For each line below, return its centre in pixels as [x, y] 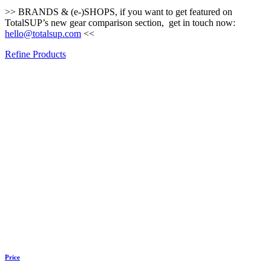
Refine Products [35, 54]
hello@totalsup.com [43, 33]
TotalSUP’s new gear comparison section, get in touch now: [120, 22]
